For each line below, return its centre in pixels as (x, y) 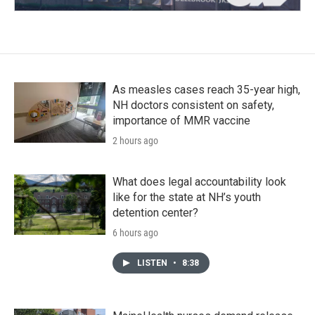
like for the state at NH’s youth (187, 197)
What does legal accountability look (199, 181)
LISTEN (153, 263)
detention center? (155, 212)
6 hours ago (135, 232)
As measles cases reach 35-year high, (206, 89)
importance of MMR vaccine (181, 120)
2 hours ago (135, 140)
